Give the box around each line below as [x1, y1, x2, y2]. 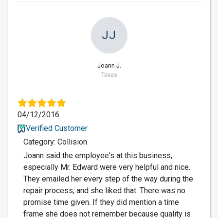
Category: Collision [23, 137, 87, 147]
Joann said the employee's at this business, [23, 151, 172, 161]
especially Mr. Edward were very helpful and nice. [23, 163, 190, 172]
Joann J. [97, 62, 121, 70]
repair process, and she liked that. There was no [23, 186, 185, 196]
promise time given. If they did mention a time [23, 198, 179, 207]
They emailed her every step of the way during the [23, 174, 193, 184]
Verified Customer [25, 124, 88, 133]
